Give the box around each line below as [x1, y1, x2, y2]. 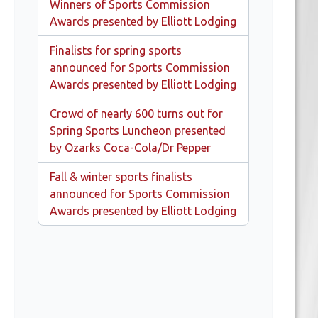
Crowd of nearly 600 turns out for [50, 107, 223, 120]
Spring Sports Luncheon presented [50, 124, 226, 137]
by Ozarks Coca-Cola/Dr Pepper [50, 141, 211, 154]
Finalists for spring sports [50, 44, 182, 57]
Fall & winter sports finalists [50, 170, 192, 183]
